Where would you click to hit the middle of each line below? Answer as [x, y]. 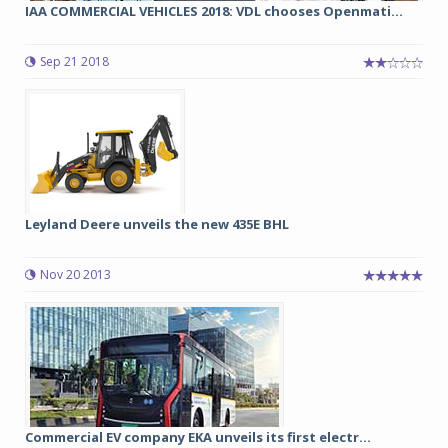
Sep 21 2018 [74, 61]
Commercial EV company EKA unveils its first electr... [198, 437]
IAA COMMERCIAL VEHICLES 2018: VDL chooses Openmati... [214, 11]
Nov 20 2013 [75, 274]
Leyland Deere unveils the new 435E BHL [157, 224]
